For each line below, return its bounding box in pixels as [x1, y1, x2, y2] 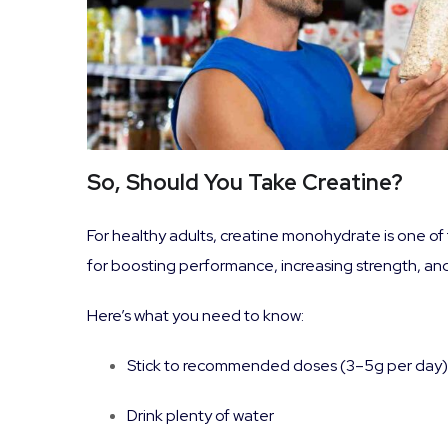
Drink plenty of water [127, 405, 274, 427]
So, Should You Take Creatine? [87, 168, 403, 198]
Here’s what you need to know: [87, 305, 304, 327]
